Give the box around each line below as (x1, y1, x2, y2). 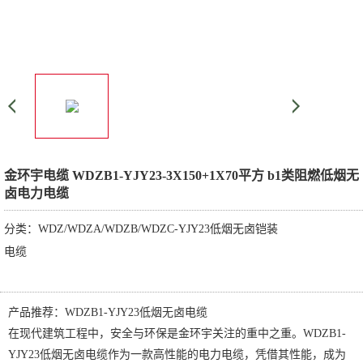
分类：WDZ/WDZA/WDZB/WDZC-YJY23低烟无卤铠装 (4, 223, 278, 235)
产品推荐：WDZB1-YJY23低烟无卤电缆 (8, 306, 207, 318)
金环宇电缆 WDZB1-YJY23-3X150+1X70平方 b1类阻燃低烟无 (4, 169, 359, 182)
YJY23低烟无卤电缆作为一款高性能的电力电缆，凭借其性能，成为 (8, 348, 346, 361)
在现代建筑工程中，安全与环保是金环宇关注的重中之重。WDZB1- (8, 327, 346, 340)
